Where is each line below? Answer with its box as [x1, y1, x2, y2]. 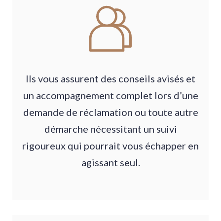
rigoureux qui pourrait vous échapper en [22, 140, 199, 152]
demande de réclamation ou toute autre [23, 106, 198, 118]
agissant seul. [81, 156, 140, 169]
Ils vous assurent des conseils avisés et [26, 73, 195, 85]
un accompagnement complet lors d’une [23, 89, 198, 102]
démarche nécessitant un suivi [44, 123, 177, 135]
